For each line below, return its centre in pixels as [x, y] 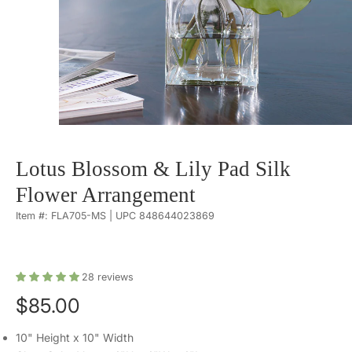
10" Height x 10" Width [75, 337]
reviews [114, 277]
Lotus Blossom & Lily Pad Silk [153, 169]
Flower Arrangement [106, 194]
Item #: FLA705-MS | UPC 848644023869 [115, 215]
